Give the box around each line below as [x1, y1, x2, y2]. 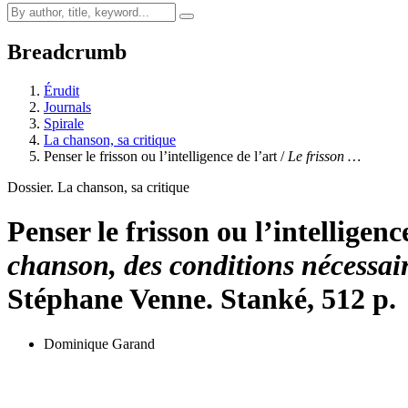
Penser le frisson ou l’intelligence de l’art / [44, 148, 288, 164]
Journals [44, 98, 91, 115]
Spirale [44, 115, 84, 131]
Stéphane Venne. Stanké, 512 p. [7, 282, 396, 316]
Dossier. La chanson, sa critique [7, 178, 189, 195]
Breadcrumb [7, 39, 127, 64]
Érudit [44, 82, 79, 98]
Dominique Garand [44, 335, 155, 352]
